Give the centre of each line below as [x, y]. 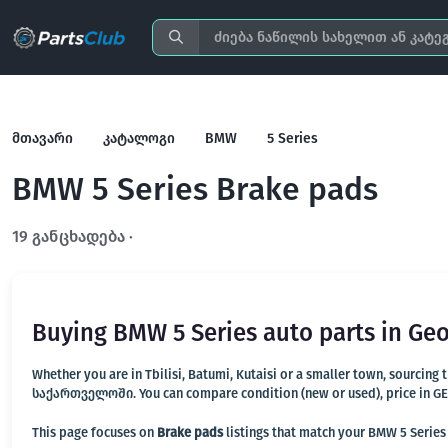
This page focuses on [94, 432]
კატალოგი [139, 138]
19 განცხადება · [74, 236]
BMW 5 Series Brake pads [195, 189]
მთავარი [42, 138]
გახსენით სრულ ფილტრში [242, 236]
